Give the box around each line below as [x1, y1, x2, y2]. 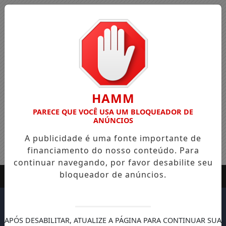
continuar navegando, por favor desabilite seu [13, 157, 213, 168]
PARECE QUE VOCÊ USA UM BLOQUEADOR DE [33, 107, 193, 117]
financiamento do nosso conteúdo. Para [27, 145, 199, 156]
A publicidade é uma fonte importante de [25, 133, 201, 144]
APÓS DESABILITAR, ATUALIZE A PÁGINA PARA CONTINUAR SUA [5, 215, 221, 225]
